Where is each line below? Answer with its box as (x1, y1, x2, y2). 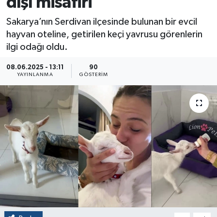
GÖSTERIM (78, 72, 108, 77)
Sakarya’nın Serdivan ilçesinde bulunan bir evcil (6, 16, 197, 27)
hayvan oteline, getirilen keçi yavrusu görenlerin (6, 29, 202, 39)
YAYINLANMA (16, 72, 53, 77)
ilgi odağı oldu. (6, 42, 68, 52)
